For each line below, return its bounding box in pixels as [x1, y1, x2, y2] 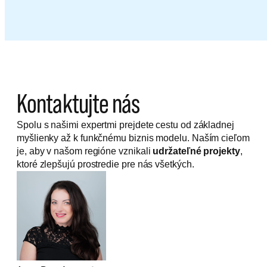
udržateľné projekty [153, 146, 240, 157]
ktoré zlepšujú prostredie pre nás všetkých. [17, 159, 194, 170]
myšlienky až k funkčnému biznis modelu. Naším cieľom [17, 133, 250, 144]
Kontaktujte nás [17, 88, 140, 119]
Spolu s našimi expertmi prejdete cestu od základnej [17, 120, 234, 131]
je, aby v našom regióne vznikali [17, 146, 153, 157]
